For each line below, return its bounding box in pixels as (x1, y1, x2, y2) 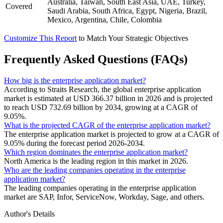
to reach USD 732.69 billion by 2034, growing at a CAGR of (4, 103, 198, 111)
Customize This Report (4, 33, 77, 42)
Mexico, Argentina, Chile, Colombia (47, 15, 162, 24)
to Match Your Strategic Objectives (79, 33, 188, 42)
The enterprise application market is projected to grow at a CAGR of (4, 129, 219, 138)
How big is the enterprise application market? (4, 76, 146, 85)
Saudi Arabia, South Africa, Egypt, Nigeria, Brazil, (47, 6, 207, 15)
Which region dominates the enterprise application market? (4, 147, 188, 156)
